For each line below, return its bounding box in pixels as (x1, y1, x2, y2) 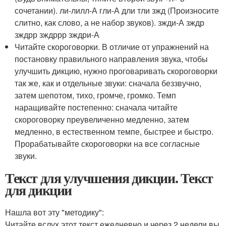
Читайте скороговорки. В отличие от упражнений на (15, 41, 209, 53)
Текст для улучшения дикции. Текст (5, 167, 213, 189)
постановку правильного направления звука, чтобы (15, 53, 208, 65)
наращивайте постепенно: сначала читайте (15, 101, 178, 114)
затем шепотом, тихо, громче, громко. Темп (15, 89, 177, 101)
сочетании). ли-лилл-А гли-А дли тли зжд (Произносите (15, 5, 219, 17)
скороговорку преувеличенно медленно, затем (15, 114, 190, 126)
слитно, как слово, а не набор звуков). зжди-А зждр (15, 17, 205, 29)
